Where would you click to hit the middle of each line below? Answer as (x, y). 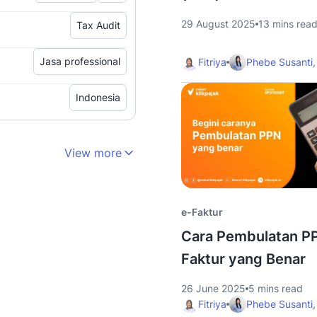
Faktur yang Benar (243, 259)
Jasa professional (80, 61)
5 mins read (276, 288)
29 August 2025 (218, 24)
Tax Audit (98, 25)
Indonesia (98, 97)
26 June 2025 (213, 288)
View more (93, 152)
